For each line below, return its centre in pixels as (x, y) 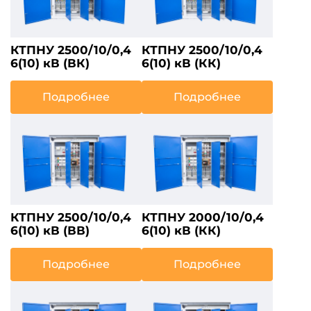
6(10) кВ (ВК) (50, 64)
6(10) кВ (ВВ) (50, 230)
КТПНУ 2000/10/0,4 (203, 217)
